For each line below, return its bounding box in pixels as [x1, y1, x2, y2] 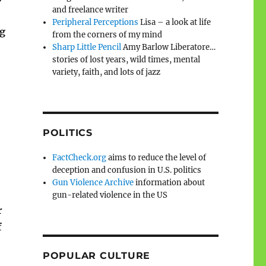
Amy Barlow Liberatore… [121, 42, 216, 52]
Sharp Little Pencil [52, 42, 122, 52]
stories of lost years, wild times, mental [52, 54, 201, 65]
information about [134, 177, 205, 188]
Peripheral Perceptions [52, 17, 139, 27]
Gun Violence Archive [52, 177, 134, 188]
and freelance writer [52, 4, 129, 15]
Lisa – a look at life [138, 17, 211, 27]
